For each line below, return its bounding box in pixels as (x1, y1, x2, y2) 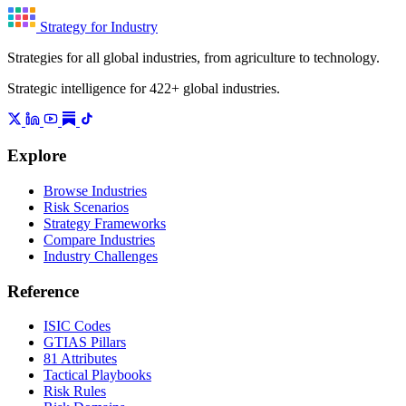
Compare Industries (43, 231, 155, 247)
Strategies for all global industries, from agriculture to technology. (7, 49, 380, 65)
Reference (7, 281, 79, 301)
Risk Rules (43, 383, 106, 400)
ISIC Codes (43, 318, 111, 334)
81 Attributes (43, 351, 117, 367)
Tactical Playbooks (43, 367, 151, 383)
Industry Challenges (43, 247, 158, 264)
